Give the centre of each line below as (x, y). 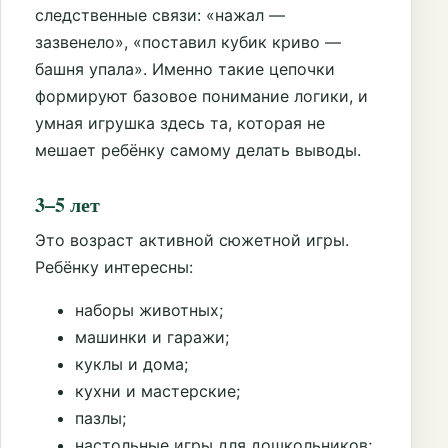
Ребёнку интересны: (114, 267)
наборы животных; (149, 310)
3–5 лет (67, 205)
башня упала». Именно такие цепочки (185, 69)
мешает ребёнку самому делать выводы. (198, 150)
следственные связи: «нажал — (160, 15)
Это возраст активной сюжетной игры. (192, 240)
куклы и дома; (131, 364)
